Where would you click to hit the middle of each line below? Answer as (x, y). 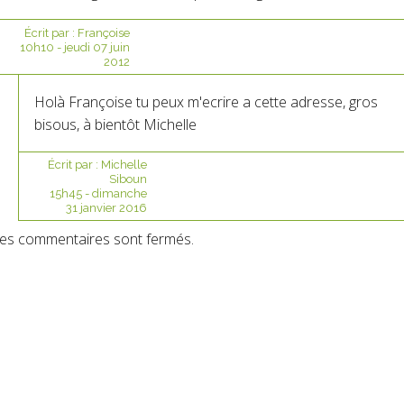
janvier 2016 (113, 207)
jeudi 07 (85, 48)
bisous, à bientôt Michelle (115, 124)
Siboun (128, 179)
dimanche (119, 193)
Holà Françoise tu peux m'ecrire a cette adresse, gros (206, 101)
